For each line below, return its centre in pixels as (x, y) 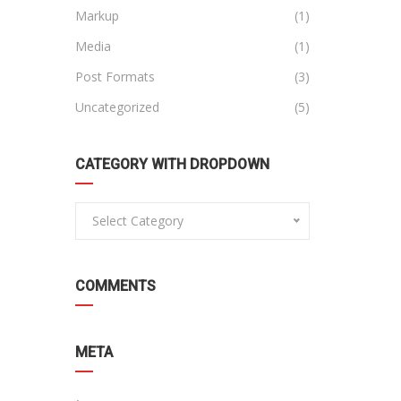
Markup (97, 16)
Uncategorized (117, 107)
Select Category (137, 221)
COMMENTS (115, 286)
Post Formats (115, 77)
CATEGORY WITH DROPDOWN (172, 164)
